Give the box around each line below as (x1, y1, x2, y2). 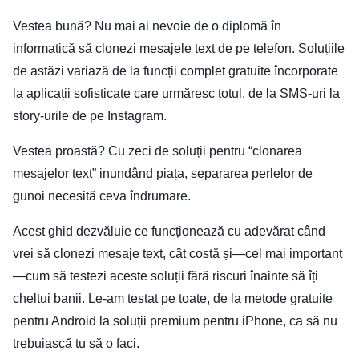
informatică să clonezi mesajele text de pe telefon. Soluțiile (13, 42, 345, 55)
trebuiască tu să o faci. (13, 337, 139, 350)
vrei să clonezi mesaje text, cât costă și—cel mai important (13, 247, 342, 260)
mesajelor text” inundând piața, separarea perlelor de (13, 167, 313, 180)
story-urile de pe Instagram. (13, 109, 167, 123)
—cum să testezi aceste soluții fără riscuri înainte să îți (13, 269, 318, 283)
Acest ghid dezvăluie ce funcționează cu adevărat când (13, 224, 325, 238)
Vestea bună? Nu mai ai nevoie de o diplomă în (13, 19, 281, 33)
